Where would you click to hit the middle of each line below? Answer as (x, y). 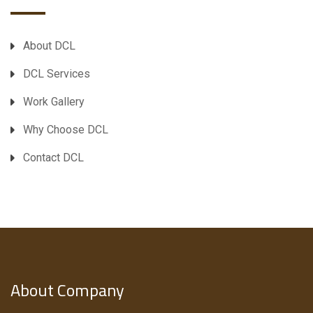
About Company (67, 290)
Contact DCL (53, 157)
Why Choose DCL (66, 129)
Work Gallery (54, 101)
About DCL (49, 45)
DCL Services (57, 73)
